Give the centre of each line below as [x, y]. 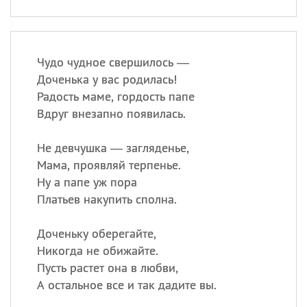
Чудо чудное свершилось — [113, 62]
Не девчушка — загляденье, [113, 148]
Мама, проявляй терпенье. [109, 165]
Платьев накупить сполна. [107, 199]
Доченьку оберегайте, [96, 233]
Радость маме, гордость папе [115, 96]
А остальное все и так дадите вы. [126, 285]
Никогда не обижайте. [97, 250]
